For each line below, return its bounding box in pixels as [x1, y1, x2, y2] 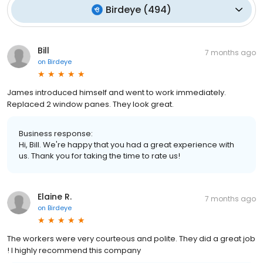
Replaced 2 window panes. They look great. [7, 98, 174, 110]
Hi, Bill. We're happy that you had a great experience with [19, 139, 234, 150]
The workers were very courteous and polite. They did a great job [7, 232, 255, 244]
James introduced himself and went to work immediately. [7, 86, 226, 98]
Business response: [19, 127, 93, 139]
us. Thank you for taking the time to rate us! [19, 150, 180, 161]
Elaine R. [38, 190, 72, 203]
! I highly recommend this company [7, 244, 141, 256]
